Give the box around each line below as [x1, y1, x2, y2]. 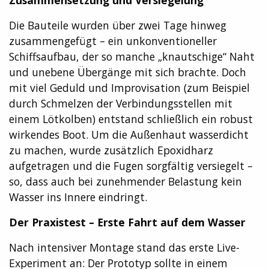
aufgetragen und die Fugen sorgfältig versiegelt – [9, 158, 253, 173]
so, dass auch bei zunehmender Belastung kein [9, 174, 242, 189]
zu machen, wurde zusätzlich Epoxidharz [9, 142, 213, 157]
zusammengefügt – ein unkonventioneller [9, 33, 217, 48]
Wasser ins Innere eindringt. [9, 189, 147, 204]
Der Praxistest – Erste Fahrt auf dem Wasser [9, 214, 246, 229]
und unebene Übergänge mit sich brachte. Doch [9, 64, 246, 79]
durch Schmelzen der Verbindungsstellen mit [9, 95, 232, 110]
